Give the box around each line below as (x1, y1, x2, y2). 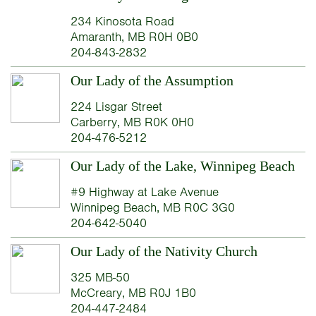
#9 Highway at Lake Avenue (70, 184, 219, 200)
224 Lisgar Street (70, 99, 162, 115)
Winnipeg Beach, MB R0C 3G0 (70, 200, 235, 216)
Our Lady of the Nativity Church (70, 243, 257, 260)
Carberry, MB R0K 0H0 (70, 114, 194, 130)
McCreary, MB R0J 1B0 (70, 285, 196, 301)
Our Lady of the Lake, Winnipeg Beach (70, 158, 295, 174)
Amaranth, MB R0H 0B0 (70, 29, 198, 45)
